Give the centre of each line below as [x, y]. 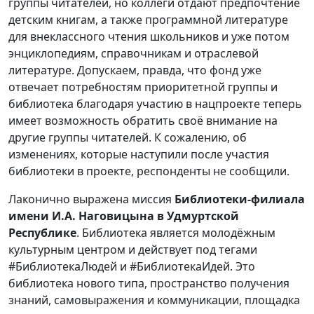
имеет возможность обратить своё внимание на [143, 120]
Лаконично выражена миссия [91, 199]
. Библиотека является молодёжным [176, 232]
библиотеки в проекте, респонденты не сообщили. [149, 171]
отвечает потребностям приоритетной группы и [143, 87]
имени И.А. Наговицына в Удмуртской [124, 216]
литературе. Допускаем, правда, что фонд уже [135, 70]
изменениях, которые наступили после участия [139, 154]
